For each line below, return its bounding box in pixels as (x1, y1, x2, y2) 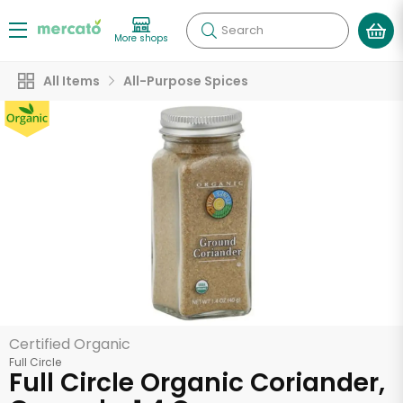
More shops (114, 31, 168, 45)
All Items (43, 72, 100, 90)
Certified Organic (9, 334, 130, 354)
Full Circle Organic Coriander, (9, 365, 385, 400)
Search (221, 22, 264, 39)
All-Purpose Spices (123, 72, 248, 90)
